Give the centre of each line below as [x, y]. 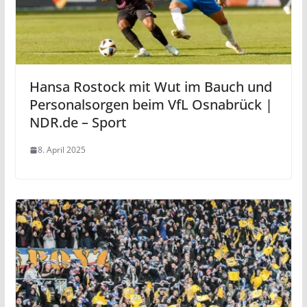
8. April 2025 [61, 150]
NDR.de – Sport [78, 123]
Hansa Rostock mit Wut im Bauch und [150, 87]
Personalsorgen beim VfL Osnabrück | [151, 105]
